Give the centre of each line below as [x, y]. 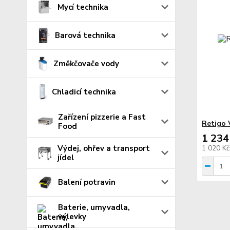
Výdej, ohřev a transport [103, 148]
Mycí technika [83, 7]
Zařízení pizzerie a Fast [102, 117]
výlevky [72, 217]
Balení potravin [87, 183]
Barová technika [85, 35]
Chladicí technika [84, 92]
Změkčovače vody [86, 63]
